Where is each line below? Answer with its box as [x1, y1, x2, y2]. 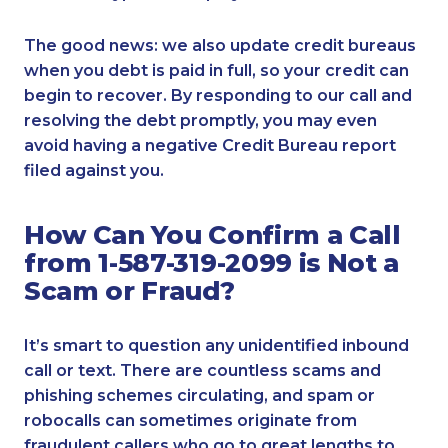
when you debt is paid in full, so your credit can [24, 60, 409, 80]
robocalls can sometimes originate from [24, 411, 357, 431]
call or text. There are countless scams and [24, 361, 381, 381]
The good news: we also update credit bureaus [24, 35, 416, 55]
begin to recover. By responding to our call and [24, 85, 412, 105]
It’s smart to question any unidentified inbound [24, 336, 409, 356]
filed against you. [24, 160, 164, 180]
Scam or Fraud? [24, 275, 235, 307]
